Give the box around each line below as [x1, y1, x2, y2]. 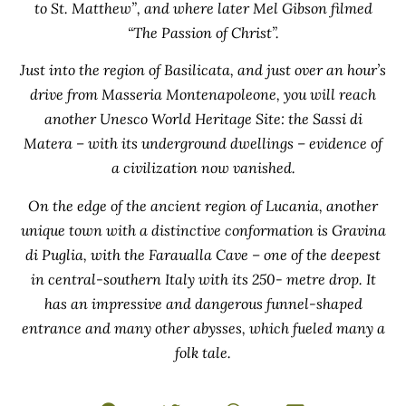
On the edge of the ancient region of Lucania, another [28, 196, 378, 215]
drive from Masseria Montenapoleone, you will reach [30, 85, 376, 104]
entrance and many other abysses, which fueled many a [21, 318, 385, 337]
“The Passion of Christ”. [127, 23, 279, 42]
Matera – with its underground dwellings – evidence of [24, 134, 382, 153]
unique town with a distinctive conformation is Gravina [20, 220, 386, 239]
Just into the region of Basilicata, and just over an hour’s [20, 61, 386, 80]
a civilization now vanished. [111, 159, 295, 178]
